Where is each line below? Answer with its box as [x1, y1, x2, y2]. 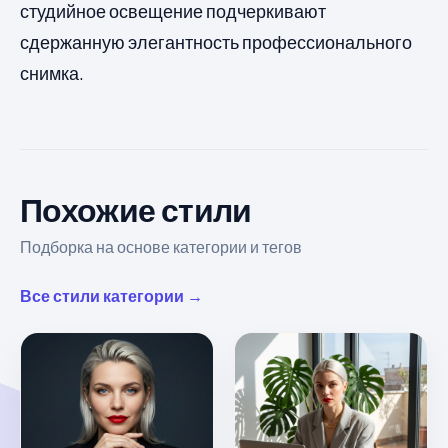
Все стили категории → [20, 285, 203, 307]
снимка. [20, 62, 84, 85]
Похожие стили [20, 189, 252, 230]
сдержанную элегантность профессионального [20, 31, 412, 54]
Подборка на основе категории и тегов [20, 236, 302, 258]
